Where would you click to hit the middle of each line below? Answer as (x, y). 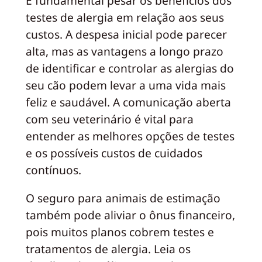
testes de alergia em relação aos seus (125, 17)
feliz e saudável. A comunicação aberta (128, 102)
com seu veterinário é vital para (109, 119)
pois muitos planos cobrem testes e (120, 232)
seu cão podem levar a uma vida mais (125, 85)
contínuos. (53, 170)
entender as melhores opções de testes (130, 136)
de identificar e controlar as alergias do (130, 68)
